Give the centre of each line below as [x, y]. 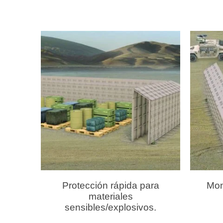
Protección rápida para [111, 185]
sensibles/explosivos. [111, 207]
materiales [111, 196]
